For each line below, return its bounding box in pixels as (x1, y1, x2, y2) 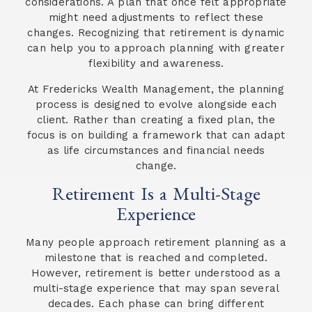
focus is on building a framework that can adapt (26, 128, 286, 141)
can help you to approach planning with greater (27, 42, 285, 55)
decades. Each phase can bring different (47, 297, 265, 311)
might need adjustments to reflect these (48, 11, 264, 24)
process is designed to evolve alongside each (35, 97, 277, 111)
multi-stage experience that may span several (32, 282, 280, 295)
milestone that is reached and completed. (45, 251, 267, 265)
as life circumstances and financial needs (47, 143, 265, 157)
